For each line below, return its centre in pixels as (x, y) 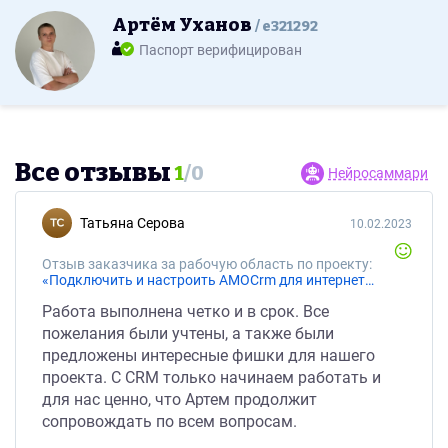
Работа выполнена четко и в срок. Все (185, 311)
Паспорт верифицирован (220, 50)
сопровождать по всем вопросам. (169, 421)
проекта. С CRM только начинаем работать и (211, 377)
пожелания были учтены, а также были (188, 333)
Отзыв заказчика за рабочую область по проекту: (207, 264)
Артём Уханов (183, 25)
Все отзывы (93, 172)
